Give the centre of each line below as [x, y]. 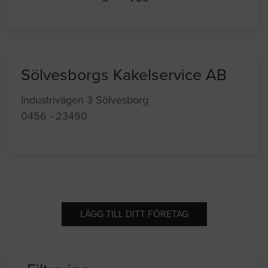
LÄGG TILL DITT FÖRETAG [134, 214]
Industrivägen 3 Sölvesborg [85, 100]
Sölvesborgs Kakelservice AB [124, 75]
